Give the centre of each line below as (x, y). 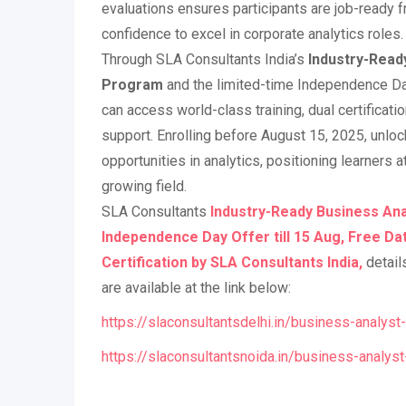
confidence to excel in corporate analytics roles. (252, 34)
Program (132, 85)
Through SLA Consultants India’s (205, 59)
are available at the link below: (196, 288)
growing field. (144, 186)
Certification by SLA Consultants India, (232, 262)
